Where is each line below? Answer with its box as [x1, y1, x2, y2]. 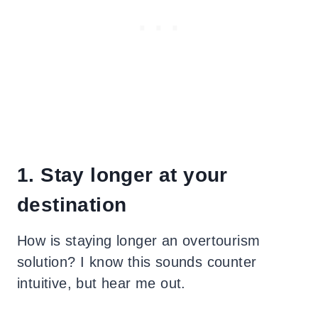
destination [17, 193, 127, 216]
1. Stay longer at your [17, 163, 228, 186]
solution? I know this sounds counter [17, 253, 257, 270]
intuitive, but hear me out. [17, 275, 186, 291]
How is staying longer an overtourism [17, 232, 261, 248]
